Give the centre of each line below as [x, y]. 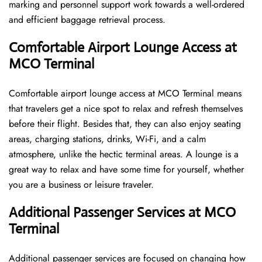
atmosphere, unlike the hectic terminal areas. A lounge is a [124, 154]
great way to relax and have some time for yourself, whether [126, 170]
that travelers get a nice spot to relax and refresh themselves [126, 109]
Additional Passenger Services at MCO [122, 213]
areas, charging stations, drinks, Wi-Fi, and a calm [107, 139]
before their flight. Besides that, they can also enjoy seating [125, 124]
